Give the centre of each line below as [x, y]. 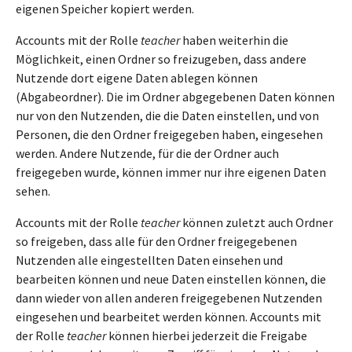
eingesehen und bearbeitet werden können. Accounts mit [169, 317]
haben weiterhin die [234, 40]
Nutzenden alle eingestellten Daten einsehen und [149, 260]
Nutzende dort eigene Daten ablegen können [137, 78]
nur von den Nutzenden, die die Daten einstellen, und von [167, 115]
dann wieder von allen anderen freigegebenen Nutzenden [169, 298]
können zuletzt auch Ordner [257, 222]
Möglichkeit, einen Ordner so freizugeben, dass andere [161, 59]
